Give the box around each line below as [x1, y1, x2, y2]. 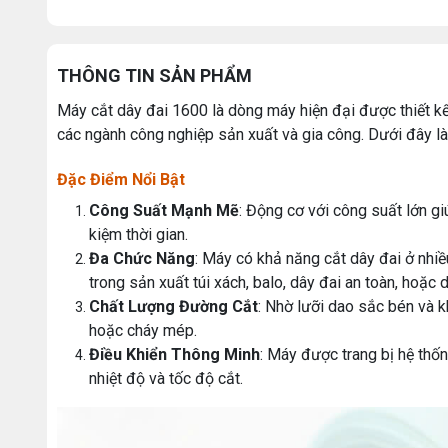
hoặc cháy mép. [89, 320, 197, 340]
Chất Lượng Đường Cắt [89, 296, 258, 316]
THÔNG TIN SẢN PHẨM [57, 64, 252, 86]
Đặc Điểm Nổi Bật [57, 169, 185, 189]
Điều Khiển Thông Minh [89, 344, 260, 364]
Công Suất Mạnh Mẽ [89, 200, 239, 220]
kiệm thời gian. [89, 224, 188, 244]
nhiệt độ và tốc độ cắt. [89, 368, 243, 388]
